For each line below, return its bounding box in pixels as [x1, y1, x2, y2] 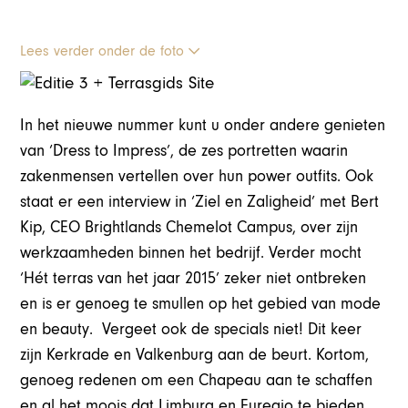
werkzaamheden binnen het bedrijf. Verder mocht [20, 243, 362, 263]
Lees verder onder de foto [20, 43, 189, 60]
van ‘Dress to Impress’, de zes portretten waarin [20, 141, 349, 161]
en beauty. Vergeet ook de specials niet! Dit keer [20, 320, 362, 340]
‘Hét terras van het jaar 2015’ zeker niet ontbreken [20, 269, 367, 289]
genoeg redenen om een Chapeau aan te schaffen [20, 371, 373, 391]
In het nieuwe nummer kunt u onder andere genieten [20, 116, 386, 136]
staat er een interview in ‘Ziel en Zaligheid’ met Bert [20, 192, 380, 212]
